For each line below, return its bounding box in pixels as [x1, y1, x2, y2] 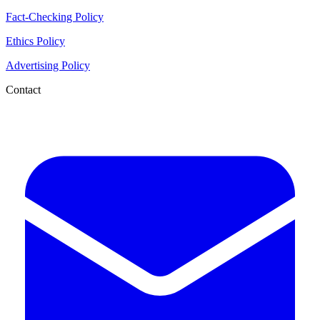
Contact [6, 84, 41, 96]
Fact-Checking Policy [6, 11, 104, 24]
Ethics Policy [6, 35, 65, 48]
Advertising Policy [6, 59, 90, 72]
